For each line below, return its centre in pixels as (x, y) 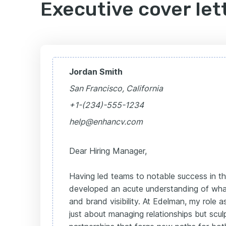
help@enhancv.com (106, 121)
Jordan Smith (96, 71)
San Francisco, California (116, 88)
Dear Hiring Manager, (108, 151)
